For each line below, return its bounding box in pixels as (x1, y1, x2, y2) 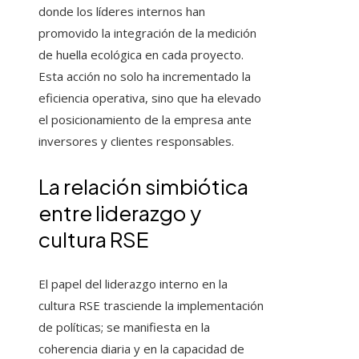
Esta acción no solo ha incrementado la (38, 68, 251, 85)
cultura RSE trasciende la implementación (38, 297, 264, 314)
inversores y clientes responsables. (38, 133, 234, 150)
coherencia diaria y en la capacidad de (38, 341, 244, 357)
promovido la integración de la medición (38, 25, 256, 42)
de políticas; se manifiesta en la (38, 319, 210, 336)
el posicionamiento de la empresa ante (38, 111, 252, 128)
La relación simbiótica (38, 173, 248, 200)
